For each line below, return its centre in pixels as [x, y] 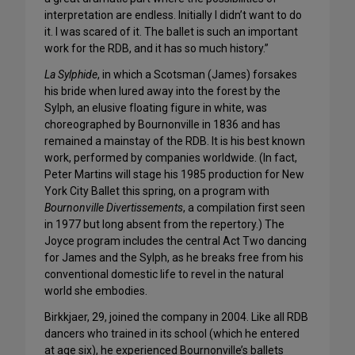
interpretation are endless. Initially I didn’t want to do [173, 15]
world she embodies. [96, 291]
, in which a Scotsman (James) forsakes [197, 75]
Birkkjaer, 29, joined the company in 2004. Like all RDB [176, 317]
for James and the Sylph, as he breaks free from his [174, 258]
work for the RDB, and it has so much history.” [157, 49]
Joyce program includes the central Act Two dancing [176, 241]
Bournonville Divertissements [114, 208]
